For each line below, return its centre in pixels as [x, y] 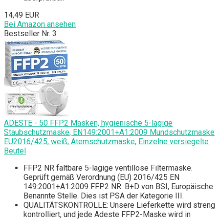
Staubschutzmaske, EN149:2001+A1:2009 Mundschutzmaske [109, 132]
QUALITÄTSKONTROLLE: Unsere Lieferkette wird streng [119, 205]
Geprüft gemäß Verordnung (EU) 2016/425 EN [101, 177]
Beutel [15, 151]
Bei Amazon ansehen [40, 24]
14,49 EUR [22, 15]
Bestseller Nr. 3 [30, 34]
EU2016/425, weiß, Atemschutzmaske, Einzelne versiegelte [106, 142]
